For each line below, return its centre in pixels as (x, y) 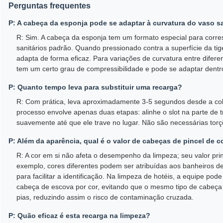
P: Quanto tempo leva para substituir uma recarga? (95, 87)
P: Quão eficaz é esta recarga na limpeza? (79, 216)
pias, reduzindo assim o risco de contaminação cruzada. (105, 197)
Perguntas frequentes (50, 6)
